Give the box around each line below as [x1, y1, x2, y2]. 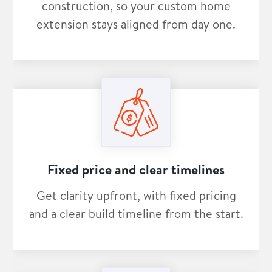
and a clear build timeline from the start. [29, 205, 243, 222]
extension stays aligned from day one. [36, 16, 236, 33]
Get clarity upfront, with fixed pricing [36, 187, 236, 204]
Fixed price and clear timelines [47, 160, 225, 179]
